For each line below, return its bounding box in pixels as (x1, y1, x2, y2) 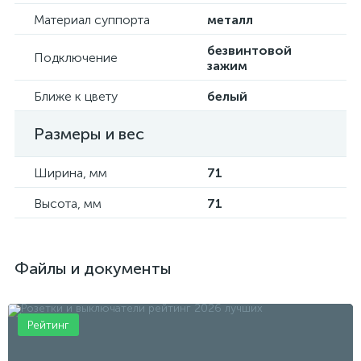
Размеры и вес (34, 124, 144, 143)
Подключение (34, 50, 118, 65)
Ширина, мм (34, 165, 107, 180)
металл (207, 12, 253, 27)
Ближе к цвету (34, 89, 118, 104)
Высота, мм (34, 196, 102, 211)
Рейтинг (27, 318, 69, 332)
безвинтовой (207, 43, 292, 58)
